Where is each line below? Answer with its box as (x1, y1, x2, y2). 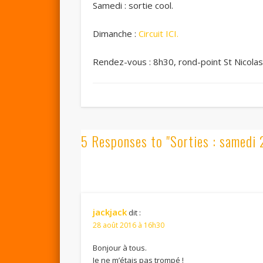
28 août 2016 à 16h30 (93, 220, 165, 230)
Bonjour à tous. (93, 242, 147, 253)
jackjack (93, 205, 127, 218)
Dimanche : (93, 28, 139, 40)
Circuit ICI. (139, 28, 179, 40)
